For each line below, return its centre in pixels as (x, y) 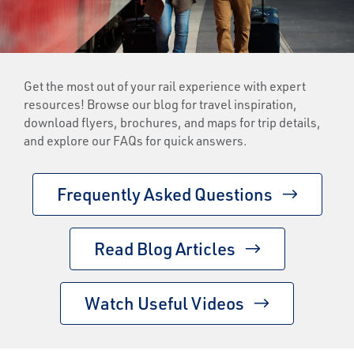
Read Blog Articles (164, 248)
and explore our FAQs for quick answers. (136, 140)
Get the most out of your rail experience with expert (165, 85)
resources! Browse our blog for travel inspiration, (160, 104)
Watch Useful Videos (164, 303)
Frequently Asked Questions (164, 194)
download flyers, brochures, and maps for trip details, (172, 122)
